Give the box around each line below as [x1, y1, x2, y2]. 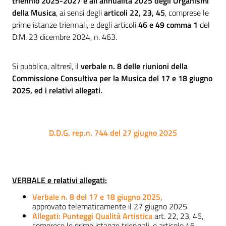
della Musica [12, 7, 56, 19]
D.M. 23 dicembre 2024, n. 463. [12, 31, 117, 43]
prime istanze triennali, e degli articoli [12, 19, 138, 31]
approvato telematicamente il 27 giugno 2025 [32, 200, 187, 213]
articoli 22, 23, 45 [104, 7, 165, 19]
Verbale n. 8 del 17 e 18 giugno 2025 [32, 191, 160, 203]
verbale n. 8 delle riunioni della [79, 60, 188, 73]
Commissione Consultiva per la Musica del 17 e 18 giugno [12, 72, 212, 85]
